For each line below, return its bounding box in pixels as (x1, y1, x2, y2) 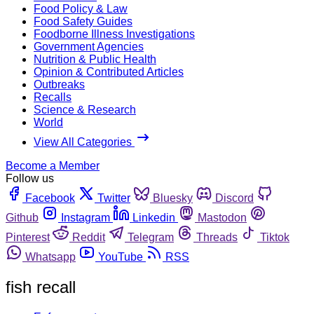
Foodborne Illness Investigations (34, 27, 195, 40)
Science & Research (34, 103, 136, 116)
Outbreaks (34, 78, 85, 90)
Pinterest (6, 231, 50, 243)
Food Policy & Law (34, 2, 128, 15)
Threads (196, 231, 238, 243)
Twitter (97, 191, 130, 204)
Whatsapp (25, 250, 76, 263)
